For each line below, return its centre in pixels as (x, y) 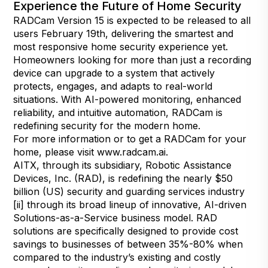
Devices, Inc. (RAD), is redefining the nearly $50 (123, 178)
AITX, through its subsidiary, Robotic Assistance (123, 165)
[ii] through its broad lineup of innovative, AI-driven (130, 204)
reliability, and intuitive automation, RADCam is (118, 112)
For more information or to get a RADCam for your (130, 138)
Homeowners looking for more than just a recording (133, 60)
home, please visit (55, 152)
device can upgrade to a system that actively (114, 73)
